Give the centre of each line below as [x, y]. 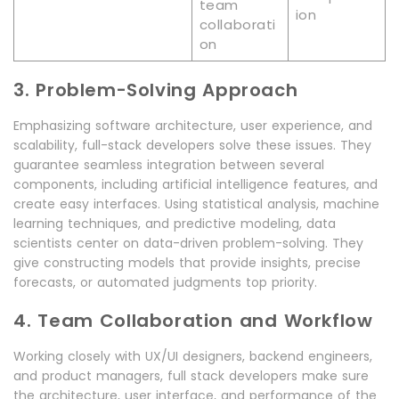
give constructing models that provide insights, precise [187, 263]
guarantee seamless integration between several [169, 165]
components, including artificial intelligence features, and [195, 185]
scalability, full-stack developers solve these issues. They [192, 146]
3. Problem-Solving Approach [156, 90]
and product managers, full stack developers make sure [191, 376]
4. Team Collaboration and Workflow [193, 321]
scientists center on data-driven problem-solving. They [188, 244]
